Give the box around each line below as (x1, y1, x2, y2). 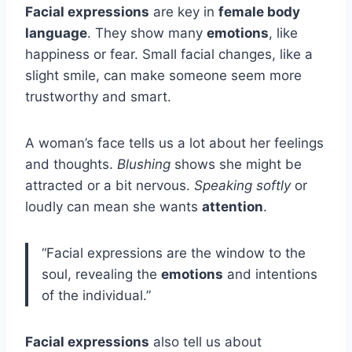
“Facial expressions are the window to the (42, 244, 306, 261)
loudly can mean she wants (25, 198, 202, 214)
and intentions (223, 266, 317, 282)
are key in (149, 3, 218, 20)
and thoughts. (25, 156, 117, 172)
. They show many (87, 24, 207, 41)
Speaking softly (194, 177, 291, 193)
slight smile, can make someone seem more (25, 67, 302, 83)
